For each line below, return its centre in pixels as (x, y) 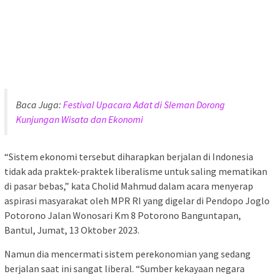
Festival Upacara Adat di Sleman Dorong (144, 104)
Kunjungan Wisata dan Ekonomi (80, 119)
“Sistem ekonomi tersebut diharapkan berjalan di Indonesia (129, 156)
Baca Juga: (39, 104)
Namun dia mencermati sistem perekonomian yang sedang (128, 254)
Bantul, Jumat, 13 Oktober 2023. (72, 230)
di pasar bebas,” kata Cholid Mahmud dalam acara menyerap (129, 186)
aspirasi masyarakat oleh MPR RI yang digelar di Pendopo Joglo (137, 200)
